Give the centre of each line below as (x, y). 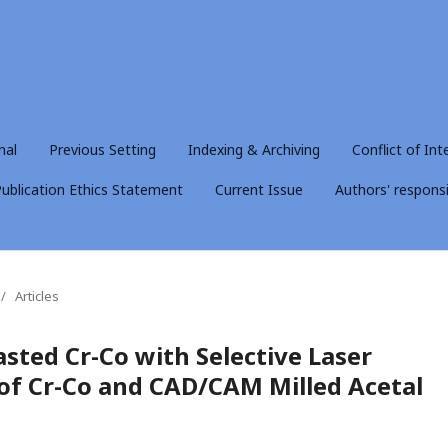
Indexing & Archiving (254, 149)
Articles (37, 295)
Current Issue (259, 189)
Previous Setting (102, 149)
